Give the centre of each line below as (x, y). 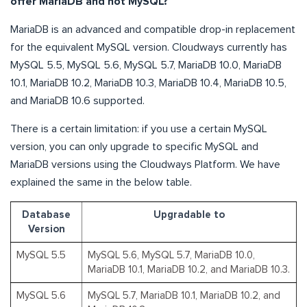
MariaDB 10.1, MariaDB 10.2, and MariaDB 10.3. (189, 269)
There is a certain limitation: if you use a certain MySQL (139, 128)
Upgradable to (189, 214)
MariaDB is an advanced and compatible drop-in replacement (153, 29)
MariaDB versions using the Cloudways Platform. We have (145, 164)
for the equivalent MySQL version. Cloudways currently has (149, 47)
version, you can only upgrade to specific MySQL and (134, 146)
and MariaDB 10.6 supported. (77, 100)
